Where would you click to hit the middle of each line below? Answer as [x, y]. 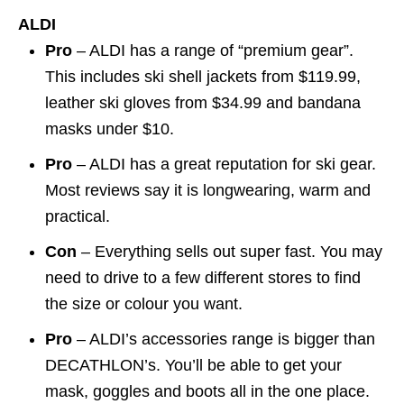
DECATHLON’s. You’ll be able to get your [193, 365]
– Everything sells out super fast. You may [230, 251]
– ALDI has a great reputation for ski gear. [224, 164]
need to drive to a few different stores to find [203, 277]
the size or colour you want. [144, 303]
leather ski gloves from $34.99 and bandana [203, 102]
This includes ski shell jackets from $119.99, [203, 76]
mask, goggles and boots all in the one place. [207, 391]
